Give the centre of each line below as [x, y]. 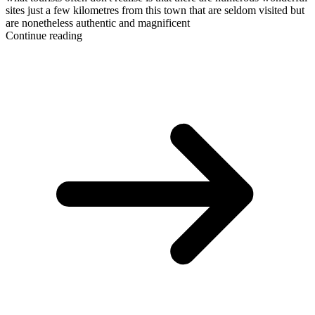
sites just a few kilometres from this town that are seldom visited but [155, 10]
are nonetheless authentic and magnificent [99, 22]
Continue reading [44, 35]
